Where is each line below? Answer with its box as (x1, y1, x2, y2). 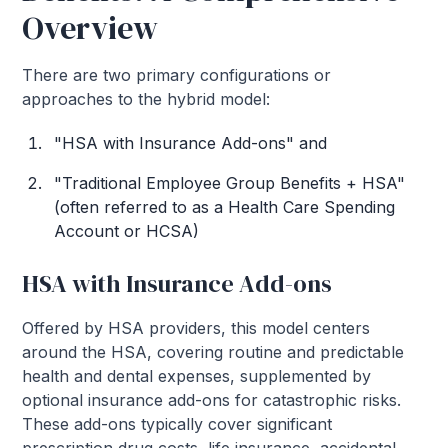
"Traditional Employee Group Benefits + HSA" (54, 173, 406, 194)
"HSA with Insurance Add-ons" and (54, 133, 328, 154)
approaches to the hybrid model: (22, 89, 271, 110)
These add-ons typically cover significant (22, 414, 333, 435)
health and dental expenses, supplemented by (22, 366, 372, 387)
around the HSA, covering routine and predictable (22, 342, 405, 363)
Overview (22, 6, 159, 51)
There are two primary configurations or (22, 65, 332, 86)
